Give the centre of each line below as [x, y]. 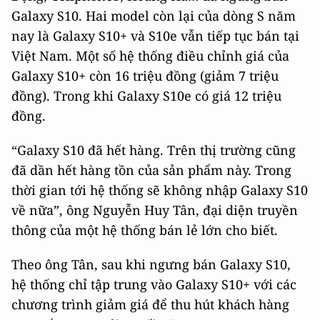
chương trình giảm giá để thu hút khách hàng [150, 304]
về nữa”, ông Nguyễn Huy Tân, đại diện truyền [155, 210]
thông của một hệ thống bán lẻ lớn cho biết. [145, 230]
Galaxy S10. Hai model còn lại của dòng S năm [154, 16]
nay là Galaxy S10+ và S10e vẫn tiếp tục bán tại [155, 36]
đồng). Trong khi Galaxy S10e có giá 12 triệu [146, 96]
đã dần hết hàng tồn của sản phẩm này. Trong [151, 170]
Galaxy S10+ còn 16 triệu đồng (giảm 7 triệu [145, 76]
